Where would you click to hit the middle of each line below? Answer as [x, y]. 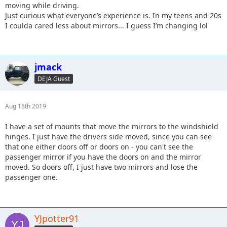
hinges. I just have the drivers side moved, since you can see [108, 137]
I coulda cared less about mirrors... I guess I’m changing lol [106, 26]
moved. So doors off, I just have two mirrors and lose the [101, 167]
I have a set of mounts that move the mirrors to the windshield [112, 126]
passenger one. [31, 177]
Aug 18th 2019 [26, 106]
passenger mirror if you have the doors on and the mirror [103, 157]
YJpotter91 [57, 218]
